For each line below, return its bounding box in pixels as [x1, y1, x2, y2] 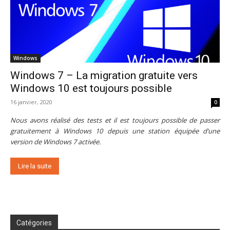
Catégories [16, 219, 52, 227]
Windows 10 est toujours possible [10, 82, 172, 95]
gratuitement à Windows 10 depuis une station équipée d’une [10, 126, 220, 136]
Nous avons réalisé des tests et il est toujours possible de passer [10, 116, 220, 125]
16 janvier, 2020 [10, 98, 52, 106]
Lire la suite [18, 162, 51, 170]
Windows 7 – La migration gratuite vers [10, 69, 198, 82]
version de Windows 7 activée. [10, 137, 101, 147]
